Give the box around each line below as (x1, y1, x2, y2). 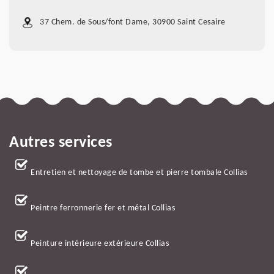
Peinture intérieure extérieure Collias (31, 239, 169, 249)
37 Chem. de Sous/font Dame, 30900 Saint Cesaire (40, 18, 226, 28)
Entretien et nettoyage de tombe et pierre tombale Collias (31, 168, 248, 178)
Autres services (9, 135, 113, 152)
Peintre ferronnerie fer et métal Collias (31, 204, 175, 213)
